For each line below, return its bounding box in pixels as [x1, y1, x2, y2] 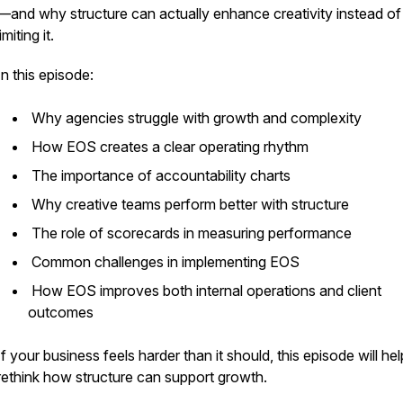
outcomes [28, 303, 97, 321]
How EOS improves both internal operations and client [28, 282, 381, 300]
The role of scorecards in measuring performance [28, 224, 355, 242]
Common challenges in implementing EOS [28, 253, 303, 271]
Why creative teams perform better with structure [28, 195, 353, 213]
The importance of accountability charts [28, 166, 294, 184]
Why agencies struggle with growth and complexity [28, 109, 365, 127]
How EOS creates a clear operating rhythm [28, 138, 312, 156]
